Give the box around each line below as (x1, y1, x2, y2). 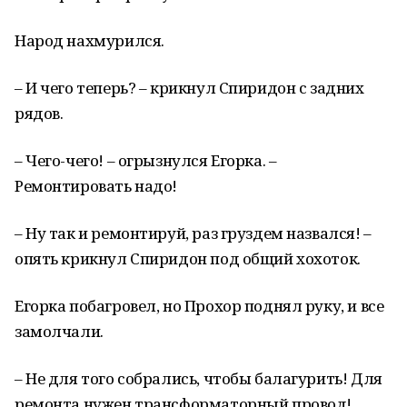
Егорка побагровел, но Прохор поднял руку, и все (15, 295, 384, 316)
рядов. (15, 103, 64, 124)
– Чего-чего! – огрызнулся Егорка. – (15, 150, 277, 171)
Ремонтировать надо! (15, 175, 178, 196)
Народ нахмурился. (15, 30, 164, 51)
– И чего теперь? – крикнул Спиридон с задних (15, 77, 364, 98)
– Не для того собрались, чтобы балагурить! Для (15, 368, 382, 389)
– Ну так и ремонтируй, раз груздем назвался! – (15, 223, 372, 243)
